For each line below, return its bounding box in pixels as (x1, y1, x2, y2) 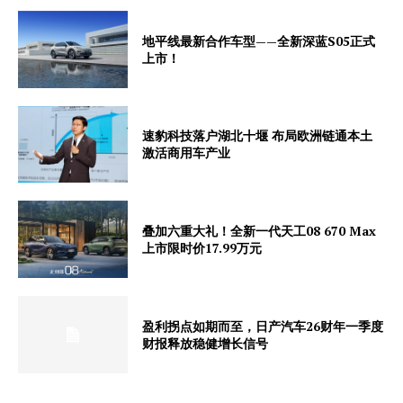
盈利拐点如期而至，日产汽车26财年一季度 (142, 317, 384, 335)
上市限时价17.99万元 (142, 239, 263, 257)
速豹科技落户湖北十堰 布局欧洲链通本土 (142, 127, 373, 145)
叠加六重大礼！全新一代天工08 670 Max (142, 222, 377, 240)
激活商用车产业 (142, 144, 231, 162)
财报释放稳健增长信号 (142, 334, 269, 352)
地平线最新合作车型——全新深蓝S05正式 (142, 31, 376, 49)
